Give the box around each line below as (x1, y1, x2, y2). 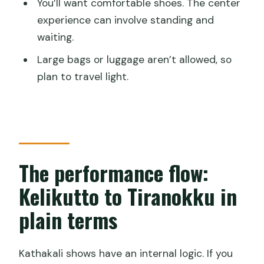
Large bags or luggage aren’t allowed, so (37, 53, 232, 67)
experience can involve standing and (37, 13, 214, 27)
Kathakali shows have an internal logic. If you (19, 247, 233, 260)
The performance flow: (19, 156, 209, 188)
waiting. (37, 30, 74, 44)
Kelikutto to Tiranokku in (19, 180, 237, 212)
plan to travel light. (37, 70, 128, 84)
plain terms (19, 203, 118, 235)
